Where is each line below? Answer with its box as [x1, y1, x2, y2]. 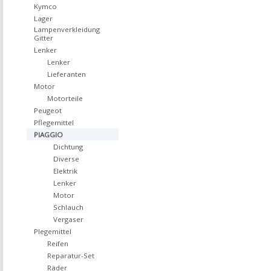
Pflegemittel [34, 118, 74, 127]
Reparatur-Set [47, 251, 94, 260]
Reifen [47, 239, 68, 248]
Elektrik [53, 166, 77, 175]
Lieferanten [47, 70, 86, 79]
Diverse [53, 154, 79, 163]
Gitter [34, 33, 53, 42]
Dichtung [53, 142, 83, 151]
